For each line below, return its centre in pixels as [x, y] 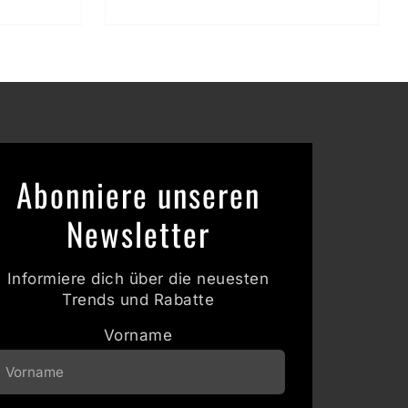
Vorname [138, 336]
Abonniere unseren [138, 194]
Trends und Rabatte [138, 300]
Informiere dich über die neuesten [138, 279]
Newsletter [138, 234]
